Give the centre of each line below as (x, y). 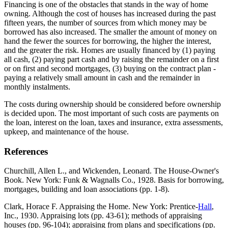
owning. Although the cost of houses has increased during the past (110, 13)
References (26, 151)
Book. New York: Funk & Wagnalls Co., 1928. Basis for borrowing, (114, 180)
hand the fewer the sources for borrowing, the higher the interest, (108, 41)
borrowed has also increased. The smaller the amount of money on (110, 32)
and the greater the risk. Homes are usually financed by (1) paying (110, 50)
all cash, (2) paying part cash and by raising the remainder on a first (111, 59)
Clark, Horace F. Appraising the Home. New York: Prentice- (101, 207)
